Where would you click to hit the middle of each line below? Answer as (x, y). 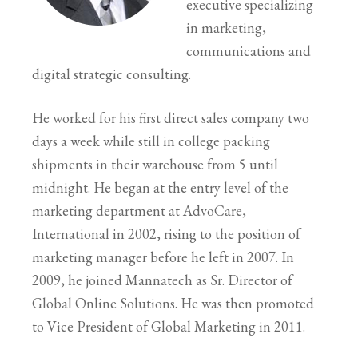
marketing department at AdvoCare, (139, 210)
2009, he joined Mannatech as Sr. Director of (162, 280)
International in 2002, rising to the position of (166, 233)
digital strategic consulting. (111, 74)
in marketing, (226, 27)
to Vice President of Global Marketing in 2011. (169, 326)
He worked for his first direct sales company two (171, 117)
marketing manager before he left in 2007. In (163, 257)
